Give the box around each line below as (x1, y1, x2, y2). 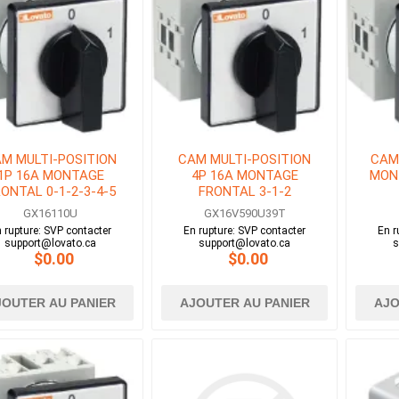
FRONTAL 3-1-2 (198, 183, 291, 200)
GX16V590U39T (203, 207, 286, 221)
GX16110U (23, 207, 78, 221)
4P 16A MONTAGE (191, 167, 298, 184)
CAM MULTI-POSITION (178, 151, 312, 168)
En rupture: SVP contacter (183, 224, 306, 238)
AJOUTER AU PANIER (179, 296, 310, 311)
